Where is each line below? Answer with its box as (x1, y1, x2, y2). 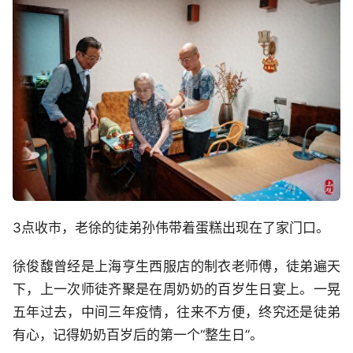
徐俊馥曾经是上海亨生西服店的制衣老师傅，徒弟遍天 (13, 258, 340, 275)
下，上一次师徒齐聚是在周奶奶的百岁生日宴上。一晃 (13, 281, 340, 298)
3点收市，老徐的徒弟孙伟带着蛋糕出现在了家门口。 (13, 220, 329, 236)
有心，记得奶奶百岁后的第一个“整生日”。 (13, 327, 263, 344)
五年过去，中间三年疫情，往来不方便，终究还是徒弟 (13, 304, 340, 321)
